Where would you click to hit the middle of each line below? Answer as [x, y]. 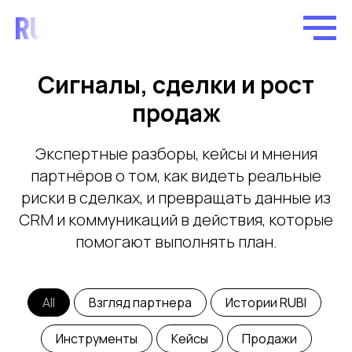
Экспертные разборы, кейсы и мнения [176, 154]
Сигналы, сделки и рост [176, 84]
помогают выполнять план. [176, 242]
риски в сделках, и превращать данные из [176, 198]
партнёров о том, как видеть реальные [176, 176]
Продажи [269, 339]
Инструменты [96, 339]
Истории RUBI [266, 302]
